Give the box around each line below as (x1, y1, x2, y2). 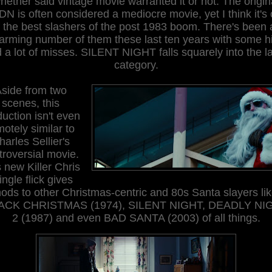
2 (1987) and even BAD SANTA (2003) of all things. (12, 211, 260, 224)
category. (114, 58, 158, 71)
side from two (1, 84, 67, 97)
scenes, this (1, 97, 59, 109)
